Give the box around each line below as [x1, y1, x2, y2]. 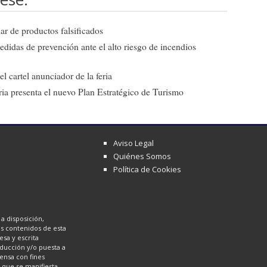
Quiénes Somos [113, 150, 172, 162]
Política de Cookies [113, 163, 182, 175]
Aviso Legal [113, 137, 154, 148]
